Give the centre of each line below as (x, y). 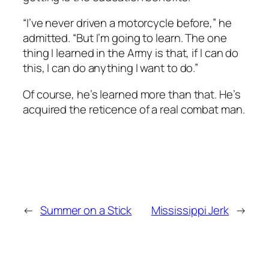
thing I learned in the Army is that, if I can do (131, 53)
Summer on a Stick (86, 210)
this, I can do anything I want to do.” (111, 68)
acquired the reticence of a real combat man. (134, 109)
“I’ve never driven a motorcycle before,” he (127, 23)
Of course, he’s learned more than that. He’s (132, 94)
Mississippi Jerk (190, 210)
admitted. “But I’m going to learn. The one (125, 38)
